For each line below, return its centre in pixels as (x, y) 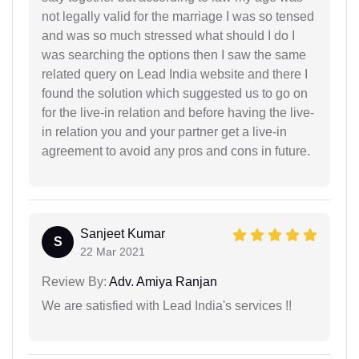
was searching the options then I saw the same (174, 54)
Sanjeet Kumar (123, 233)
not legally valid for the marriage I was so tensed (178, 16)
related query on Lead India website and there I (175, 74)
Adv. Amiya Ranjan (162, 281)
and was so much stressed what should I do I (168, 35)
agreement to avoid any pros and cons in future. (176, 151)
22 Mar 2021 (113, 251)
